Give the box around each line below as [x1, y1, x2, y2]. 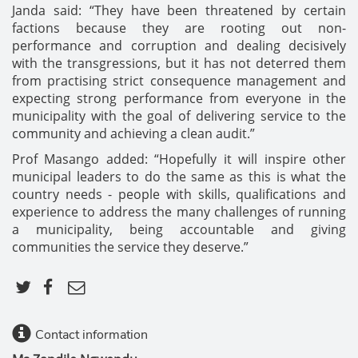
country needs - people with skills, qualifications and [12, 185, 346, 203]
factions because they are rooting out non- [12, 19, 346, 37]
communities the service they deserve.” [12, 238, 252, 256]
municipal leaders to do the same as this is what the [12, 168, 346, 185]
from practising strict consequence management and [12, 72, 346, 89]
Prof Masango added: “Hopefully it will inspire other [12, 150, 346, 168]
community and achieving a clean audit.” [12, 125, 255, 142]
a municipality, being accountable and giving [12, 221, 346, 238]
